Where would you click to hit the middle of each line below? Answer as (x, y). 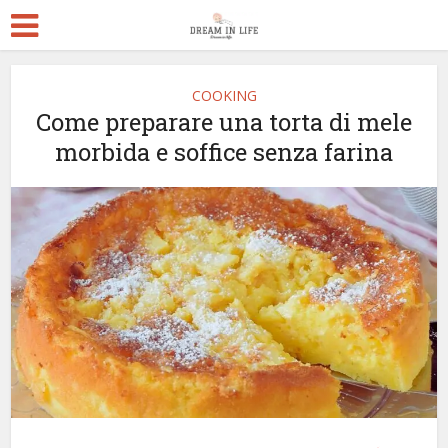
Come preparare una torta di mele (224, 122)
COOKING (224, 95)
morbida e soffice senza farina (224, 152)
